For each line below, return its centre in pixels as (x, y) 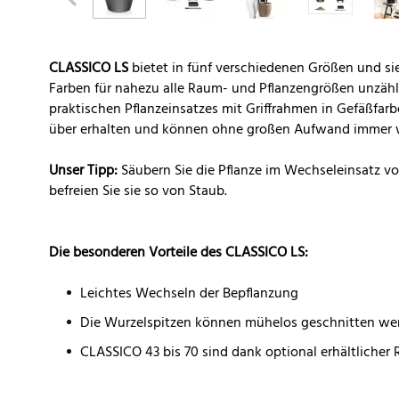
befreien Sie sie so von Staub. (138, 192)
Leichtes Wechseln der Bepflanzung (189, 294)
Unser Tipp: (83, 171)
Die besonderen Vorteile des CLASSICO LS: (179, 253)
